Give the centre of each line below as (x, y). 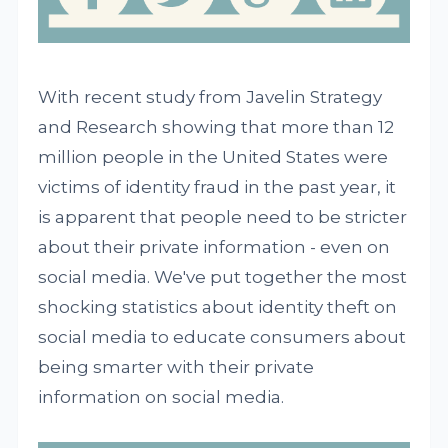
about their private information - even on (214, 246)
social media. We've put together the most (223, 276)
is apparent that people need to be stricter (223, 216)
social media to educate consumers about (222, 336)
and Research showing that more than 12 (216, 126)
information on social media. (161, 396)
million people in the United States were (213, 156)
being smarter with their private (176, 366)
